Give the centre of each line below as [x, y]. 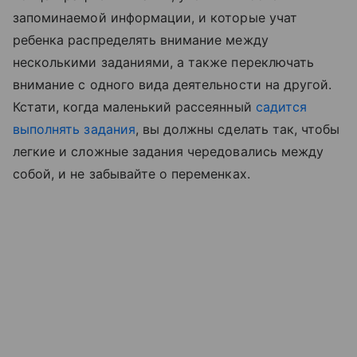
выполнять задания [74, 129]
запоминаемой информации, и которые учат [155, 18]
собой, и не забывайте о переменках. [131, 174]
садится [281, 107]
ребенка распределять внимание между [141, 40]
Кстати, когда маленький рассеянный [134, 107]
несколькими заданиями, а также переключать [164, 62]
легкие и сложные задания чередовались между [169, 151]
